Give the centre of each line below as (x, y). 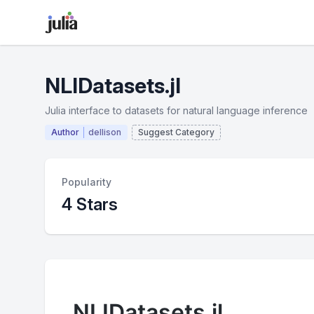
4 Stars (90, 204)
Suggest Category (176, 132)
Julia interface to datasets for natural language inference (176, 110)
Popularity (87, 182)
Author (65, 132)
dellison (105, 132)
